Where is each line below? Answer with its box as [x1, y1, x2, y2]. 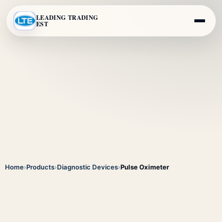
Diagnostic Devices [57, 163, 118, 171]
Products [26, 163, 55, 171]
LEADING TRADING [36, 13, 99, 22]
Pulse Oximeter [120, 163, 169, 171]
